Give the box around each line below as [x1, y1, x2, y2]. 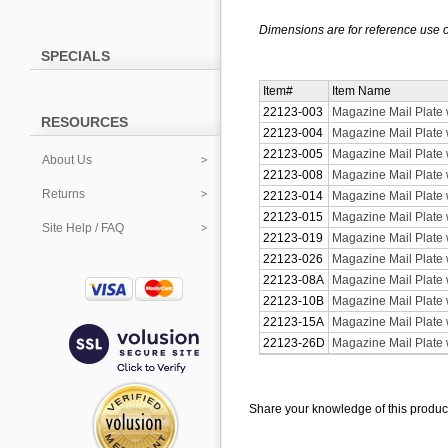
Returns [42, 187, 85, 201]
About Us [42, 153, 92, 167]
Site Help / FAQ [42, 221, 124, 235]
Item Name [332, 84, 391, 98]
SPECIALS [41, 48, 110, 64]
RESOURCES [41, 114, 128, 130]
